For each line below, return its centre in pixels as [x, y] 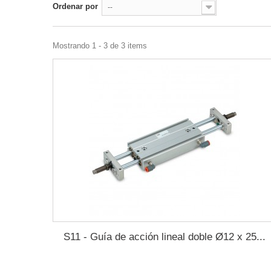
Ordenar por [75, 6]
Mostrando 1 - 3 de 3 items [100, 46]
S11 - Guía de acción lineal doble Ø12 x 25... [164, 237]
